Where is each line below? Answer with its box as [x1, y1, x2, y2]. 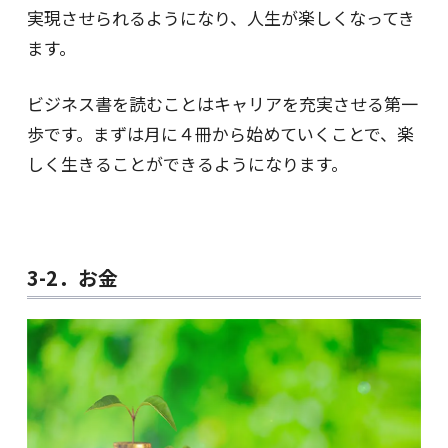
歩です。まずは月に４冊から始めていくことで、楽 [26, 120, 414, 146]
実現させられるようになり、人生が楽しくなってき [26, 4, 415, 30]
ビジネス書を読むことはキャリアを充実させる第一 [26, 90, 418, 116]
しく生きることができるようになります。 [26, 150, 348, 176]
